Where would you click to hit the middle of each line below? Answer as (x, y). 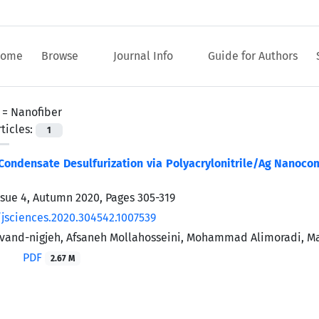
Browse (61, 56)
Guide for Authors (253, 56)
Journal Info (145, 56)
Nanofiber (36, 112)
